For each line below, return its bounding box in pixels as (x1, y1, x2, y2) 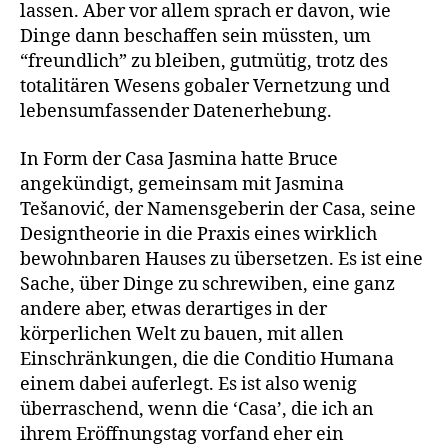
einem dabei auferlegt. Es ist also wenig (20, 372, 357, 396)
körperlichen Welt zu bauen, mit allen (20, 322, 344, 346)
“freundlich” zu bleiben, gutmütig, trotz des (20, 50, 388, 73)
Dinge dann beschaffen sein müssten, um (20, 25, 371, 48)
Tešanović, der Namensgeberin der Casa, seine (20, 197, 416, 221)
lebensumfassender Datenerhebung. (20, 100, 332, 123)
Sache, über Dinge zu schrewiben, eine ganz (20, 272, 395, 296)
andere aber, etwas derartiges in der (20, 297, 327, 321)
